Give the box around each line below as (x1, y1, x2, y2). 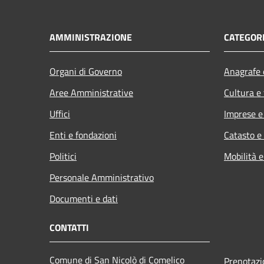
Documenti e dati (49, 191, 118, 206)
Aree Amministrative (49, 85, 133, 100)
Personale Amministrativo (49, 170, 154, 184)
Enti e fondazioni (49, 127, 117, 142)
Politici (49, 148, 77, 163)
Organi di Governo (49, 64, 122, 78)
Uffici (49, 106, 70, 121)
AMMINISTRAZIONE (49, 29, 132, 44)
